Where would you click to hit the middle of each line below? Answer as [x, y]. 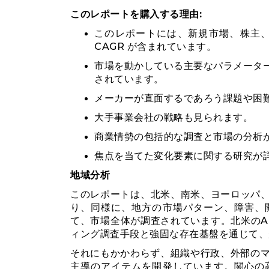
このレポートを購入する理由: [136, 14]
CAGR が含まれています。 [155, 47]
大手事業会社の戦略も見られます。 [174, 117]
